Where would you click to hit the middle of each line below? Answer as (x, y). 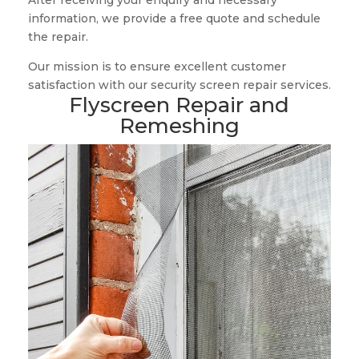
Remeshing (179, 126)
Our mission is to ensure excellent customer (157, 67)
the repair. (58, 37)
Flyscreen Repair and (179, 105)
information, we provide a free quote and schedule (174, 19)
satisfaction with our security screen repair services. (179, 85)
